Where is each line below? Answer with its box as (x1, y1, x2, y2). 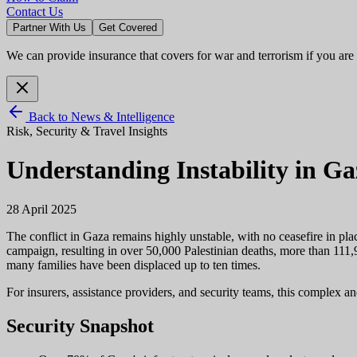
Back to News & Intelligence (25, 110, 175, 124)
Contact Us (6, 5, 63, 18)
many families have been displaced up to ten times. (6, 257, 261, 272)
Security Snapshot (6, 315, 154, 336)
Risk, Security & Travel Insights (6, 124, 167, 138)
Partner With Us (13, 22, 86, 33)
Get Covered (99, 22, 157, 33)
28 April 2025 (6, 202, 76, 216)
